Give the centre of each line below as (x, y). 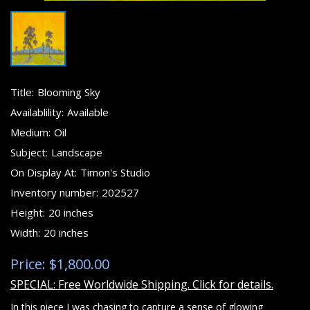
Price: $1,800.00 (60, 264)
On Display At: (44, 172)
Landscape (77, 152)
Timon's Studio (115, 172)
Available (88, 112)
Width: (25, 232)
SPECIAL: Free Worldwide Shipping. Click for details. (142, 284)
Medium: (30, 132)
